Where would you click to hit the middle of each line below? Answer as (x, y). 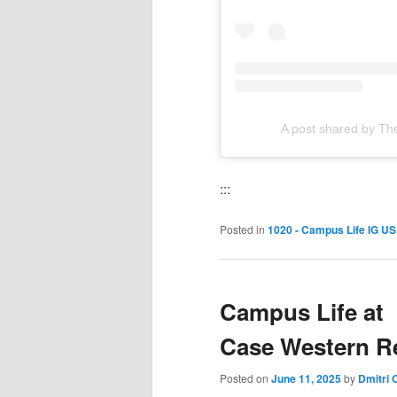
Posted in (242, 229)
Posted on (245, 378)
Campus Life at (302, 312)
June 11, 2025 (306, 379)
